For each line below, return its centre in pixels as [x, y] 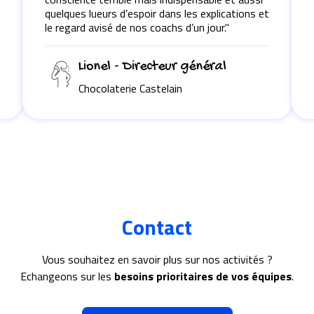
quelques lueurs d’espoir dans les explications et [157, 13]
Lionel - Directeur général [152, 67]
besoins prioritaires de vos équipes [203, 276]
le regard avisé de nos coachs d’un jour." [137, 27]
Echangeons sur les [67, 276]
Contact [157, 227]
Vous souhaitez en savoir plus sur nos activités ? [157, 259]
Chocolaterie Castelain [130, 88]
